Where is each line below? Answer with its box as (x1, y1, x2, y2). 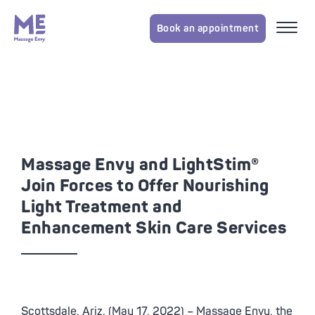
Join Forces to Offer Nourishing (21, 176, 269, 196)
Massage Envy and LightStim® (21, 155, 259, 175)
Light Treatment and (21, 197, 182, 217)
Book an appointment (156, 22, 259, 34)
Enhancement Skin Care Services (21, 218, 286, 238)
